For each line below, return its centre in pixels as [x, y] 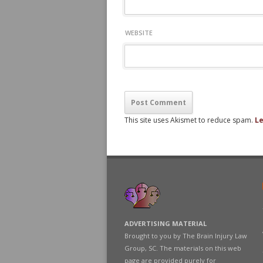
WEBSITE [139, 33]
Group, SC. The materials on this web [183, 248]
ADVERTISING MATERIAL [166, 223]
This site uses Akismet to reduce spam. [190, 120]
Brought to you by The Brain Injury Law [186, 236]
